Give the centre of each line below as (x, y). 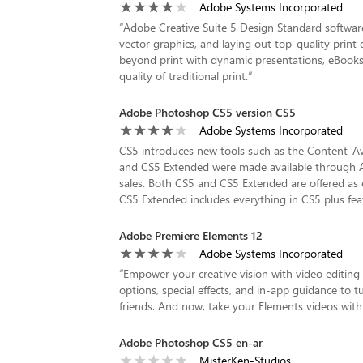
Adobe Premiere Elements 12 (191, 235)
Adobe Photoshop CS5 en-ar (191, 342)
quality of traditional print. (184, 76)
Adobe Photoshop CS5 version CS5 (207, 112)
